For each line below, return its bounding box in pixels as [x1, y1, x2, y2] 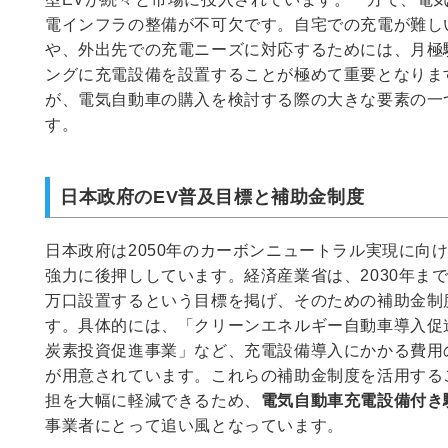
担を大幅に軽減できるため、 [45, 392, 261, 410]
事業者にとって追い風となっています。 [45, 417, 344, 435]
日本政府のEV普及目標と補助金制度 [60, 187, 365, 208]
